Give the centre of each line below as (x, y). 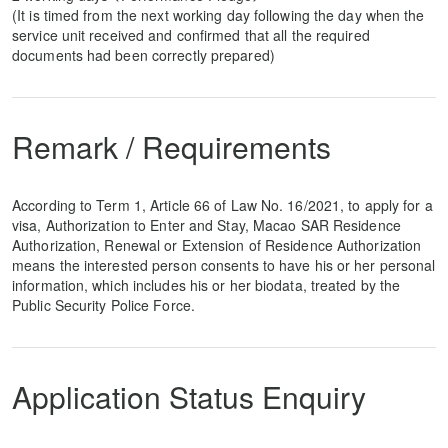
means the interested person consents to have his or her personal (224, 265)
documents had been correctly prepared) (143, 55)
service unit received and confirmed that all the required (191, 35)
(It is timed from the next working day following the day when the (218, 15)
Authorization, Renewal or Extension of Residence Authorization (217, 245)
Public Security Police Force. (103, 305)
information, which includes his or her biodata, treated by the (206, 285)
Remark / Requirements (171, 146)
